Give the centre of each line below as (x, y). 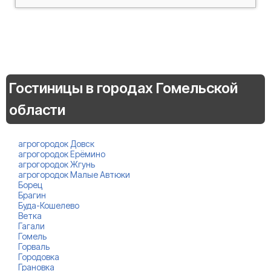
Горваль (34, 246)
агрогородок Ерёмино (62, 154)
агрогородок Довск (56, 143)
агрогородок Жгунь (57, 164)
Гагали (31, 226)
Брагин (32, 195)
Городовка (39, 256)
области (37, 109)
